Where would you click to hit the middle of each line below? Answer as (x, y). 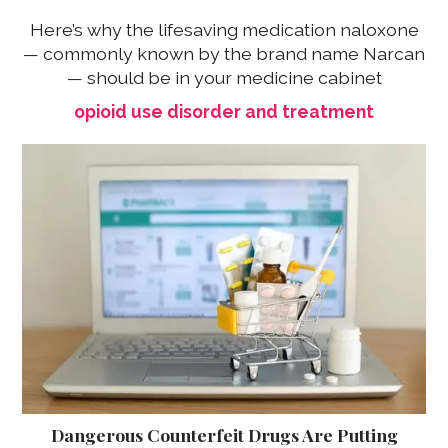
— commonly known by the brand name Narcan (224, 54)
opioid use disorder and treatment (224, 112)
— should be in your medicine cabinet (224, 78)
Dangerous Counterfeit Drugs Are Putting (224, 434)
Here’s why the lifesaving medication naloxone (224, 30)
